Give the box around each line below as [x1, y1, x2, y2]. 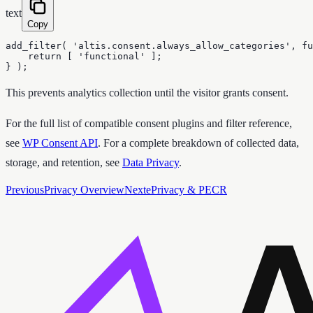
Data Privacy [122, 156, 179, 168]
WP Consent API [22, 136, 98, 149]
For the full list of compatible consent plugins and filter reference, [6, 117, 292, 129]
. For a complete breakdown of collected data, [98, 136, 299, 149]
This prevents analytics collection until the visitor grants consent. [6, 86, 289, 99]
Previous [6, 183, 44, 196]
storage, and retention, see [6, 156, 122, 168]
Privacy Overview [44, 183, 124, 196]
